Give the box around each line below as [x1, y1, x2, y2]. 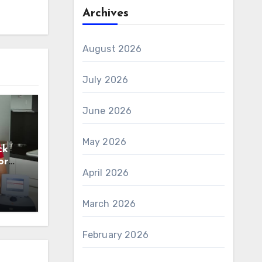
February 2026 [82, 229, 149, 240]
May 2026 [82, 136, 127, 147]
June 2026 [82, 105, 132, 116]
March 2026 [82, 198, 136, 209]
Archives [82, 8, 129, 19]
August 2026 [82, 43, 142, 54]
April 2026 [82, 167, 129, 178]
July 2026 [82, 74, 129, 85]
